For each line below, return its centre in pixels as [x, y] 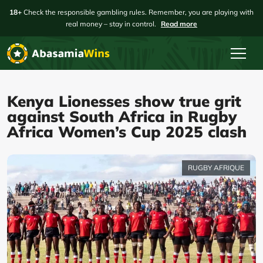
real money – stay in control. [112, 24]
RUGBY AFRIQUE [216, 168]
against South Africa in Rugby [122, 117]
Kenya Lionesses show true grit [124, 101]
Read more [179, 24]
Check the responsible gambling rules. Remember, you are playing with [138, 12]
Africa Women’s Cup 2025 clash [127, 132]
